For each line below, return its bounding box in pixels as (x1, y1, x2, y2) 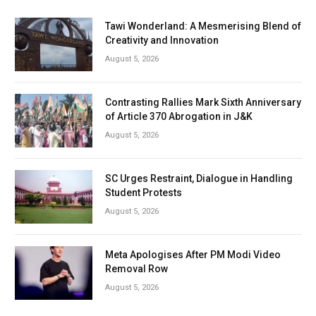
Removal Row (105, 262, 168, 274)
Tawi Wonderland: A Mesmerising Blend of (105, 20, 301, 32)
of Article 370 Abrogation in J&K (105, 110, 253, 122)
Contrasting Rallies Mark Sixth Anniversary (105, 96, 301, 108)
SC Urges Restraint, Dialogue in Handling (105, 172, 293, 184)
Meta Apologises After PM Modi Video (105, 248, 281, 260)
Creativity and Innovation (105, 34, 219, 46)
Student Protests (105, 186, 182, 198)
